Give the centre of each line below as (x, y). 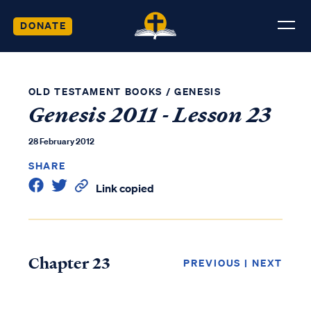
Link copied (125, 188)
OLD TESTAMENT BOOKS (95, 91)
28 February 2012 (61, 141)
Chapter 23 (69, 263)
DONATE (43, 25)
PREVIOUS (212, 263)
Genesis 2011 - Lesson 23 (150, 115)
